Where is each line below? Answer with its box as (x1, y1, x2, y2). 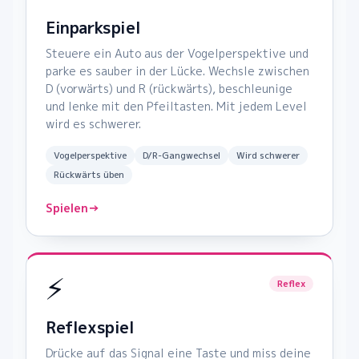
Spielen (46, 200, 88, 216)
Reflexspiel (46, 316, 135, 339)
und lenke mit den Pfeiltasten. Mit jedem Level (46, 99, 307, 115)
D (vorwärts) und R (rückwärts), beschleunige (46, 81, 292, 97)
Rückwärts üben (54, 168, 124, 182)
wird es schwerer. (46, 116, 141, 132)
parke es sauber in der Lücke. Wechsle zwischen (46, 63, 309, 79)
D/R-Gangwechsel (143, 149, 220, 163)
